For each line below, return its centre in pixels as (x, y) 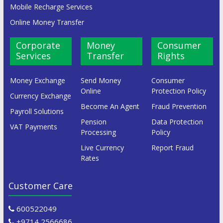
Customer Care (40, 185)
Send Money (101, 80)
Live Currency (103, 147)
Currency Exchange (40, 96)
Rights (171, 56)
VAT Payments (33, 126)
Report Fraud (173, 147)
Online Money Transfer (47, 22)
